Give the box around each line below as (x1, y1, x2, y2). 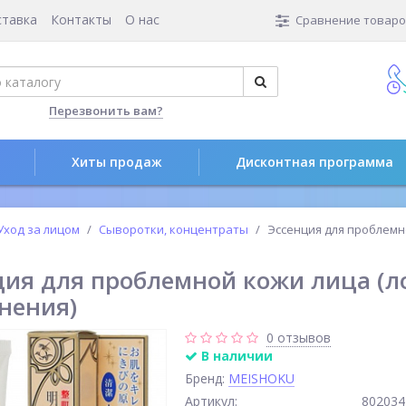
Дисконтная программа (236, 153, 393, 170)
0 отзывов (266, 329, 331, 346)
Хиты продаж (72, 153, 162, 170)
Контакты (51, 11, 111, 29)
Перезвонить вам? (49, 102, 163, 119)
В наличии (198, 347, 273, 364)
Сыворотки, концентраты (99, 221, 248, 237)
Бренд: (185, 370, 228, 387)
